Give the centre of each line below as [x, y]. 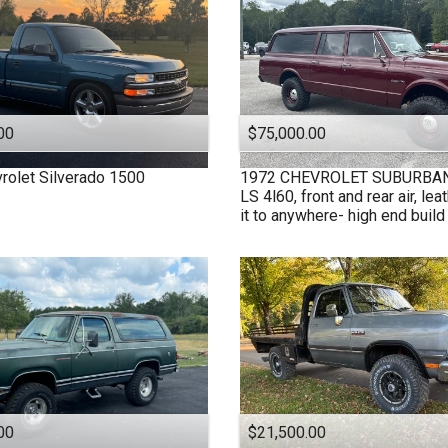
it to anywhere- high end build [342, 215]
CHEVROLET [324, 177]
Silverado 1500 [91, 177]
